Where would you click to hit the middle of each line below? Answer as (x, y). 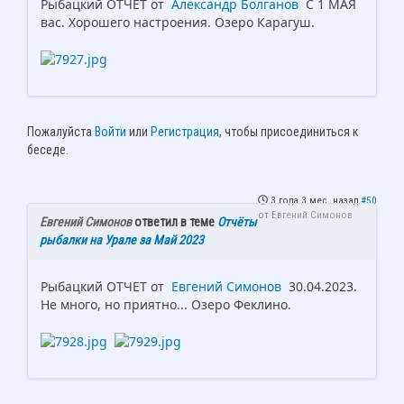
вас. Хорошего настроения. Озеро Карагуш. (178, 22)
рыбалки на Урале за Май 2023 (122, 239)
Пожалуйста (61, 131)
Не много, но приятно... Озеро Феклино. (166, 304)
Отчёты (237, 221)
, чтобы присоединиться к (289, 131)
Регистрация (185, 131)
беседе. (48, 149)
